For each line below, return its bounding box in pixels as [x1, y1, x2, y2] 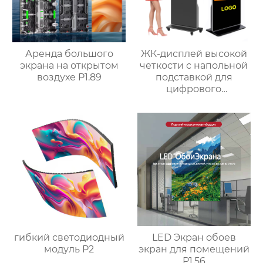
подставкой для [155, 71, 232, 83]
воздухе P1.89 [36, 71, 102, 83]
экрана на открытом [19, 59, 119, 71]
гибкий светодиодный [14, 231, 124, 243]
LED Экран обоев [151, 231, 236, 243]
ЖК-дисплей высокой [140, 48, 247, 59]
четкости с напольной [140, 59, 248, 71]
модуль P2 [44, 243, 95, 255]
